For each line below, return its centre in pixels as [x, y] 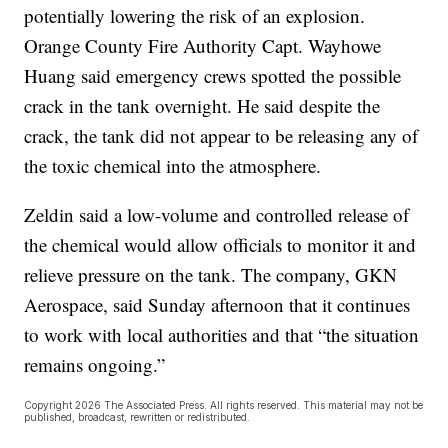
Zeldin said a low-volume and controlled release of [217, 214]
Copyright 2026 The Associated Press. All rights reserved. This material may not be [224, 404]
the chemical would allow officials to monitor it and [220, 244]
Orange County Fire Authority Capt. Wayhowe [203, 45]
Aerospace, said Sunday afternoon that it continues [217, 304]
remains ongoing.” [95, 364]
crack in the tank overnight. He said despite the [202, 105]
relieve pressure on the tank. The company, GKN [211, 274]
